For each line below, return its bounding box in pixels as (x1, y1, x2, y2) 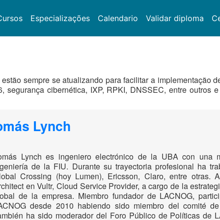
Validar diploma (145, 13, 204, 24)
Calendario (97, 13, 138, 24)
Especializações (30, 13, 90, 24)
